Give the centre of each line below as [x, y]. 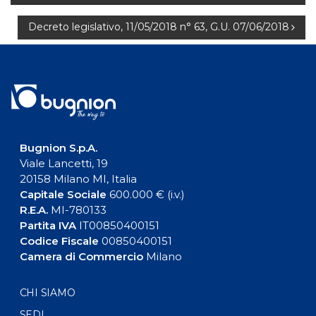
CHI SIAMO [47, 293]
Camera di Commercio [81, 257]
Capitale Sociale [63, 195]
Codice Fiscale [59, 241]
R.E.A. [34, 210]
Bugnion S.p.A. [58, 148]
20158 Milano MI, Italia [78, 179]
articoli [47, 19]
